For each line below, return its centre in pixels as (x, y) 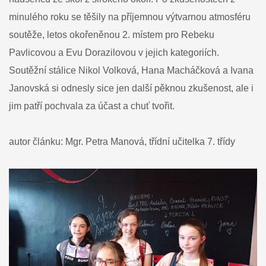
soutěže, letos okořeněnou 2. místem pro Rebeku (112, 35)
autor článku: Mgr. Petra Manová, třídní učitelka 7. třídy (122, 142)
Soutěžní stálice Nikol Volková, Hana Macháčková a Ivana (131, 70)
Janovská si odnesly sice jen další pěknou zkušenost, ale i (131, 88)
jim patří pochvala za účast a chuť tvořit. (92, 106)
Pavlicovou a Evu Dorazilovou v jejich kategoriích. (114, 53)
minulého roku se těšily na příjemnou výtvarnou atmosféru (130, 17)
